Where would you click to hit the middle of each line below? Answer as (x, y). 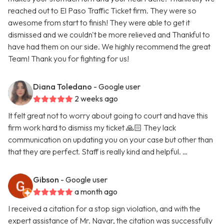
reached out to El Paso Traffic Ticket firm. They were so (102, 11)
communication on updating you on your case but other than (110, 140)
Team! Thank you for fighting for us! (68, 59)
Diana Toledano (62, 87)
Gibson (46, 180)
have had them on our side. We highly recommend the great (109, 47)
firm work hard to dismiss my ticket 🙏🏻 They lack (92, 128)
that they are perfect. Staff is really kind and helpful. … (98, 152)
